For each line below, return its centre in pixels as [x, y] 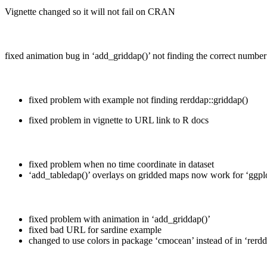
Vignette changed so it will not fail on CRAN [90, 12]
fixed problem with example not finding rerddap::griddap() [138, 100]
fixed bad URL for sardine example [95, 230]
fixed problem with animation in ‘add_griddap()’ [119, 219]
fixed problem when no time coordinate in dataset [121, 164]
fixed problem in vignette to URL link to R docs [119, 120]
